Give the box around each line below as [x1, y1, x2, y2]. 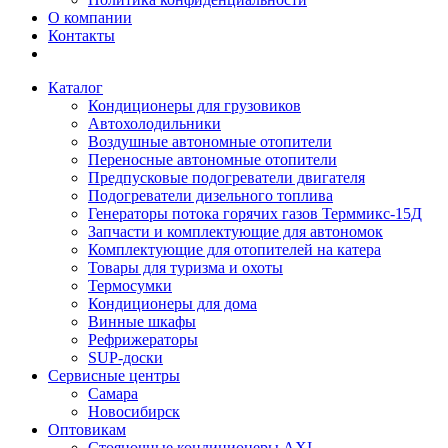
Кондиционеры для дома [88, 295, 257, 313]
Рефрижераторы [88, 331, 198, 349]
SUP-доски [88, 349, 163, 367]
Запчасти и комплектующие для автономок [88, 223, 383, 241]
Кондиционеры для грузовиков [88, 97, 301, 115]
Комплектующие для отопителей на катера [88, 241, 381, 259]
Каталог [48, 79, 103, 97]
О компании [48, 9, 132, 27]
